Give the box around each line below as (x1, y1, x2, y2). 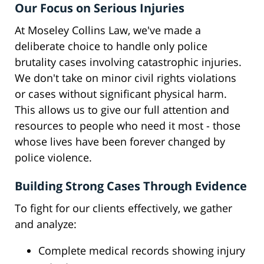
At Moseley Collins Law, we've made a (15, 23, 201, 38)
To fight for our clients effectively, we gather (15, 201, 232, 216)
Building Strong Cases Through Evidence (15, 178, 247, 194)
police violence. (15, 150, 92, 165)
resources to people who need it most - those (15, 118, 240, 133)
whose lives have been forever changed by (15, 134, 225, 149)
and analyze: (15, 217, 77, 232)
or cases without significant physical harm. (15, 87, 227, 101)
